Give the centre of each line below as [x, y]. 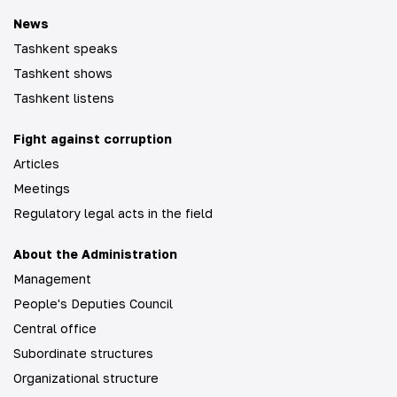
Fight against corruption [93, 139]
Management [52, 279]
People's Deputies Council [93, 304]
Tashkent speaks [66, 48]
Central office [55, 328]
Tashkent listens [64, 98]
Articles [36, 163]
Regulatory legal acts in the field [113, 213]
